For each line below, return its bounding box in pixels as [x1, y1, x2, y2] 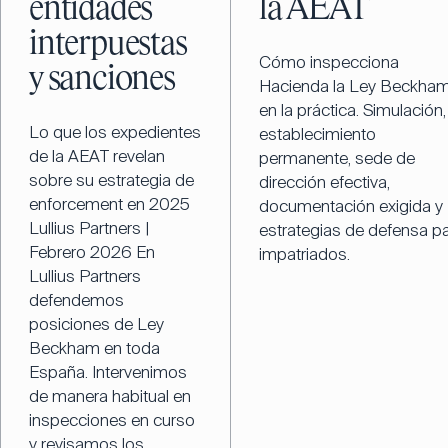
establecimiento [258, 122, 376, 145]
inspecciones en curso [29, 408, 195, 431]
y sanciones [29, 62, 175, 97]
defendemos [29, 288, 124, 311]
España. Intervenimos [29, 360, 187, 383]
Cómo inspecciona [258, 50, 399, 73]
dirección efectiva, [258, 170, 390, 193]
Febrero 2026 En [29, 240, 155, 263]
